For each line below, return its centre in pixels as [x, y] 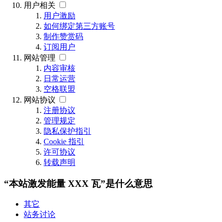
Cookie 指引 [64, 141]
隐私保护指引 [67, 131]
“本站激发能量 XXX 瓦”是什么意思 [78, 183]
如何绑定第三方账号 [79, 26]
